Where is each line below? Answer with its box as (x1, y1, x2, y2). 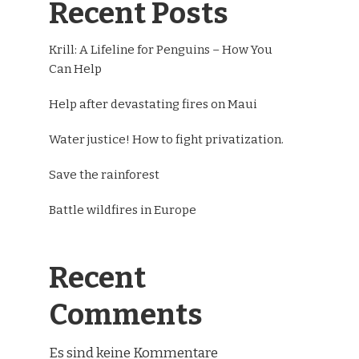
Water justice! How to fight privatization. (49, 132, 284, 147)
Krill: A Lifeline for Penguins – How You (49, 42, 272, 57)
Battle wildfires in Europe (49, 203, 196, 217)
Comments (49, 297, 203, 333)
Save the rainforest (49, 167, 159, 182)
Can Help (49, 62, 102, 76)
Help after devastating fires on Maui (49, 97, 257, 111)
